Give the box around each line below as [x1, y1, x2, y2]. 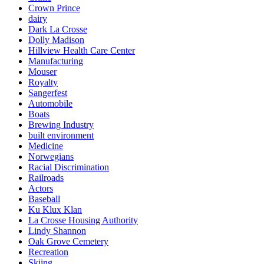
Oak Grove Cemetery [28, 236, 108, 246]
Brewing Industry [28, 119, 94, 130]
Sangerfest [28, 87, 67, 98]
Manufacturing [28, 55, 83, 66]
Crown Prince [28, 2, 80, 13]
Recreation [28, 246, 68, 257]
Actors [28, 183, 53, 193]
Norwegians [28, 151, 74, 161]
